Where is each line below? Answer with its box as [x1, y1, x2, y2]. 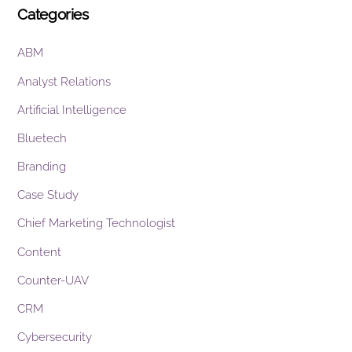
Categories [17, 5, 89, 24]
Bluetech [17, 130, 68, 145]
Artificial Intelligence [17, 102, 127, 117]
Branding [17, 159, 67, 174]
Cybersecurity [17, 330, 93, 345]
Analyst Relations [17, 74, 112, 89]
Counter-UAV [17, 273, 90, 288]
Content [17, 244, 62, 259]
